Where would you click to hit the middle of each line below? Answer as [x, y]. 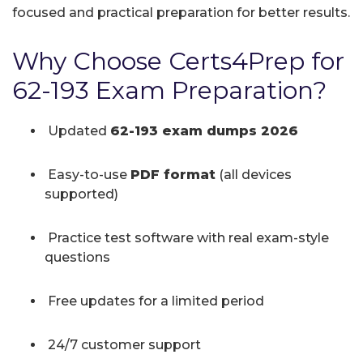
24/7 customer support [123, 344]
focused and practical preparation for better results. [181, 12]
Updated [77, 130]
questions [77, 257]
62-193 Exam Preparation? [169, 90]
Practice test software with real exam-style [187, 237]
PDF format [173, 174]
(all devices [254, 174]
